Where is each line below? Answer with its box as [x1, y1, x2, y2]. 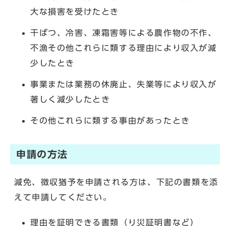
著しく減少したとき [30, 95, 110, 104]
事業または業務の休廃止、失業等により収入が [30, 80, 217, 89]
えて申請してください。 [14, 193, 112, 202]
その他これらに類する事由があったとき [30, 117, 190, 125]
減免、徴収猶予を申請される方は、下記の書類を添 [14, 178, 218, 187]
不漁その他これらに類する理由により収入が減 [30, 44, 217, 52]
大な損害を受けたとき [30, 8, 119, 16]
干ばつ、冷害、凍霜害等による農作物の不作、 [30, 29, 217, 37]
